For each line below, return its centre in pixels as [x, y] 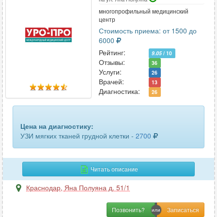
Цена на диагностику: [57, 126]
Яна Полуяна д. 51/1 [97, 187]
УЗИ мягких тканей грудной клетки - [78, 136]
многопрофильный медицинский [143, 11]
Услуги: [110, 72]
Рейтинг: [112, 52]
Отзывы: [112, 62]
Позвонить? [129, 209]
